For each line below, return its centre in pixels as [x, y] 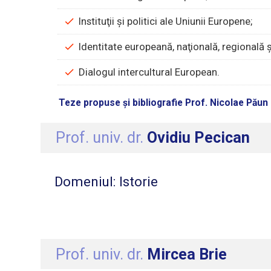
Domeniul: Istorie [106, 182]
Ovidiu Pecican [199, 138]
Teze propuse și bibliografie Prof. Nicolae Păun [164, 103]
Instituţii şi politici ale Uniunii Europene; [166, 21]
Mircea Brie [187, 254]
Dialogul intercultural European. [149, 72]
